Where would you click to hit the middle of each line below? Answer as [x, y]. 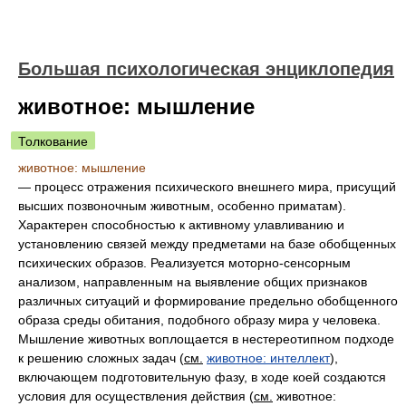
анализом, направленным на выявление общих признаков [193, 282]
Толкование [53, 141]
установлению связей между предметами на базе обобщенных [207, 244]
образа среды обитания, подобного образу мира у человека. [199, 320]
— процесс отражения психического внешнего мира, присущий [207, 187]
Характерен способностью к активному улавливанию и [181, 225]
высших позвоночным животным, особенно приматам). [182, 206]
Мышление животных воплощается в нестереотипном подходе [206, 339]
